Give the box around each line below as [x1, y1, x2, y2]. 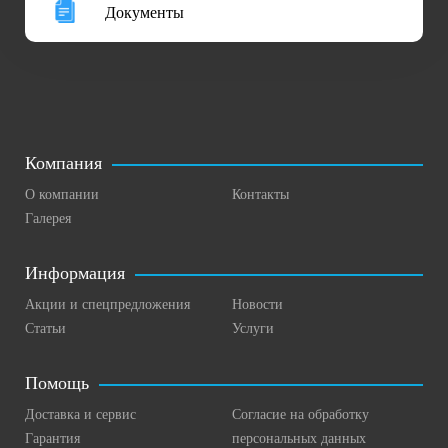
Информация [25, 263, 125, 284]
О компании [25, 187, 99, 203]
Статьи [25, 321, 66, 337]
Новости [232, 297, 283, 313]
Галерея [25, 211, 71, 227]
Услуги [232, 321, 274, 337]
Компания [25, 153, 102, 174]
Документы [105, 4, 184, 22]
